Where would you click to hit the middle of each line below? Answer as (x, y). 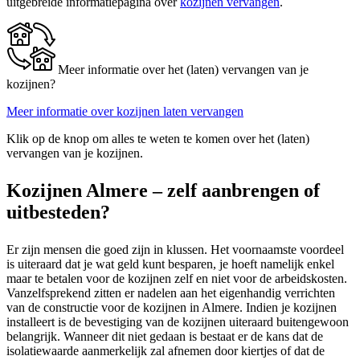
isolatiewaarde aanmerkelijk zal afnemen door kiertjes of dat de (166, 351)
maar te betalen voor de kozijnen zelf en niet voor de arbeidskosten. (177, 279)
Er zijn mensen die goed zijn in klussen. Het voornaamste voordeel (175, 250)
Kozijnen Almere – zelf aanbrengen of (163, 191)
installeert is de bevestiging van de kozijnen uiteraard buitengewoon (178, 322)
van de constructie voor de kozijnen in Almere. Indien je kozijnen (172, 308)
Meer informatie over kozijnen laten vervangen (125, 112)
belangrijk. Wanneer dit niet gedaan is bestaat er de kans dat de (165, 337)
